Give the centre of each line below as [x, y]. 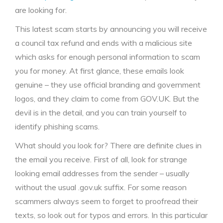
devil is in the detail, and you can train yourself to [101, 112]
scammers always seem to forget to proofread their [107, 201]
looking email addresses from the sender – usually [102, 173]
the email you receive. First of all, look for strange [101, 159]
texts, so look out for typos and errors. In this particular [111, 215]
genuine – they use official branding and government [108, 85]
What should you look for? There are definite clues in [108, 145]
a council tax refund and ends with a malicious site [104, 43]
